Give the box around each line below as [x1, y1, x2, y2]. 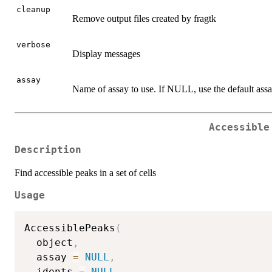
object [24, 237, 73, 249]
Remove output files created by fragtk [72, 13, 216, 24]
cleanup [16, 5, 50, 15]
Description [15, 144, 81, 155]
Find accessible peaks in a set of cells [15, 167, 156, 178]
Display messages [72, 49, 140, 59]
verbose [16, 40, 50, 50]
